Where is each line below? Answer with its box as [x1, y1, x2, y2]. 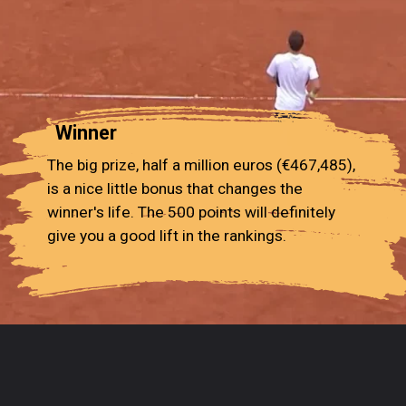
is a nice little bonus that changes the [47, 179, 304, 198]
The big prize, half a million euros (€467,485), [47, 155, 356, 174]
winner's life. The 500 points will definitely [47, 202, 336, 221]
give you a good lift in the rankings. [47, 226, 287, 245]
